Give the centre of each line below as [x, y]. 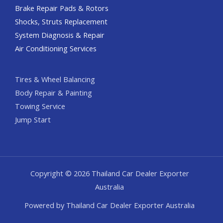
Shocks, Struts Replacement [61, 21]
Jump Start [33, 119]
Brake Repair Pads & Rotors [62, 8]
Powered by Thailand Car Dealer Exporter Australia [110, 205]
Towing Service [40, 106]
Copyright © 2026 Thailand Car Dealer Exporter [110, 173]
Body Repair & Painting [54, 92]
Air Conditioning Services [56, 48]
